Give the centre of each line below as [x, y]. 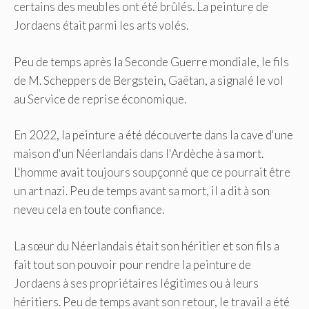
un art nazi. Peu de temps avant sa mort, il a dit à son [142, 191]
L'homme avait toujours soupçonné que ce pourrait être [152, 172]
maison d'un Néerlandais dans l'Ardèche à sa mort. [139, 153]
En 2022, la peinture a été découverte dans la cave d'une [153, 135]
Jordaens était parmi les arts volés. [101, 25]
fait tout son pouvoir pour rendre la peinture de [132, 264]
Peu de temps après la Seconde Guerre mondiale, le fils [151, 61]
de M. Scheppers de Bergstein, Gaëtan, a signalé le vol [149, 80]
